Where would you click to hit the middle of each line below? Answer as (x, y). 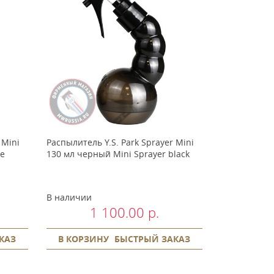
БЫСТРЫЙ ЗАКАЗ (153, 239)
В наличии (69, 197)
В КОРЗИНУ (84, 239)
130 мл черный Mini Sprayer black (118, 154)
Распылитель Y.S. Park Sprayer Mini (120, 142)
